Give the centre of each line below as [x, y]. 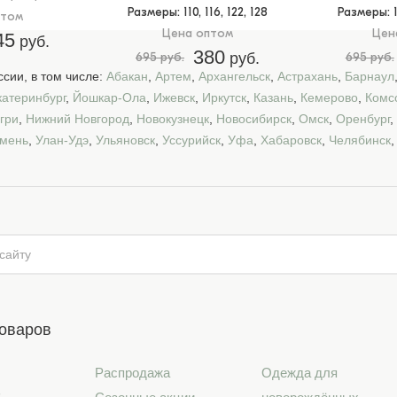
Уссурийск [191, 140]
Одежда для [300, 373]
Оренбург [363, 119]
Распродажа [133, 373]
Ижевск [174, 97]
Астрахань [307, 76]
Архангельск [234, 76]
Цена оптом [198, 33]
